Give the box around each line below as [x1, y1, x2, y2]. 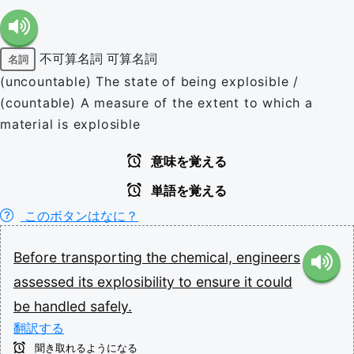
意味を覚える [148, 155, 227, 168]
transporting [61, 249, 146, 265]
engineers [236, 249, 300, 265]
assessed [13, 273, 78, 290]
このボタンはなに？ [21, 208, 138, 224]
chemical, [171, 249, 236, 265]
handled [34, 298, 90, 314]
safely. [90, 298, 132, 314]
